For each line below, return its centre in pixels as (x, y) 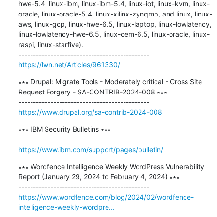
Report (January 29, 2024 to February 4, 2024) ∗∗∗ (99, 176)
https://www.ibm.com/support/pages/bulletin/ (91, 149)
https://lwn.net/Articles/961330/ (69, 64)
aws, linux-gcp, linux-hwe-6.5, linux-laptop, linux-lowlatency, (115, 24)
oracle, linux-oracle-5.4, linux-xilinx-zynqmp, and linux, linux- (115, 14)
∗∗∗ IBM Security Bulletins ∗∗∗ (64, 129)
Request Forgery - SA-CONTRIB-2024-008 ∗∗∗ (93, 92)
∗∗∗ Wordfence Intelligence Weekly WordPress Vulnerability (111, 166)
